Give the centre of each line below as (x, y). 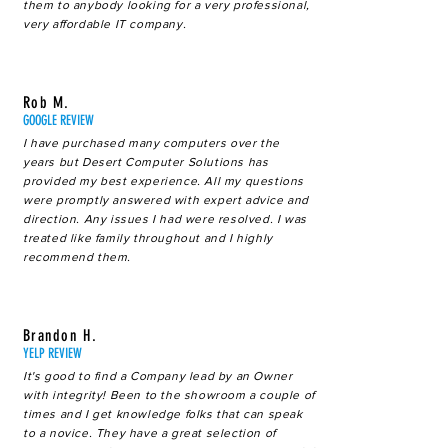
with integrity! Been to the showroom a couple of (169, 395)
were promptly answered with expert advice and (166, 200)
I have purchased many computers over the (152, 143)
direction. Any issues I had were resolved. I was (165, 219)
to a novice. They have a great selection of (149, 433)
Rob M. (46, 102)
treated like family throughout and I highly (148, 238)
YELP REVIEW (52, 353)
